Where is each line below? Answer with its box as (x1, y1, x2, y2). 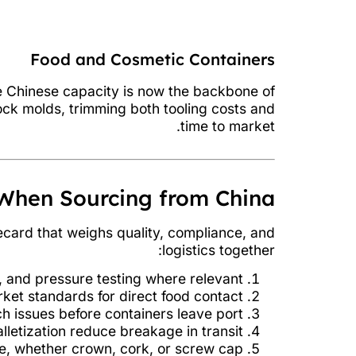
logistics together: (162, 241, 275, 258)
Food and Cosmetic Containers (30, 48, 275, 69)
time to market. (180, 117, 275, 134)
